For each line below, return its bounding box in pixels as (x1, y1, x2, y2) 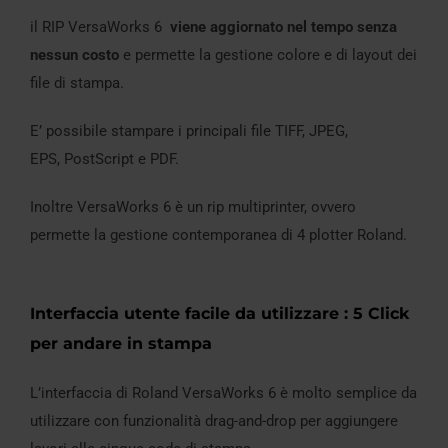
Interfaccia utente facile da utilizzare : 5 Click (30, 304, 409, 324)
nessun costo (30, 46, 119, 65)
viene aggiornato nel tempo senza (170, 18, 397, 37)
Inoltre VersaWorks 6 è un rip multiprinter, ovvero (30, 198, 356, 217)
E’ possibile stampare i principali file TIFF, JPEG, (30, 122, 348, 141)
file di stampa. (30, 74, 124, 93)
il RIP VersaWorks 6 (30, 18, 170, 37)
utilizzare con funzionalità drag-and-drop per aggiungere (30, 412, 398, 431)
